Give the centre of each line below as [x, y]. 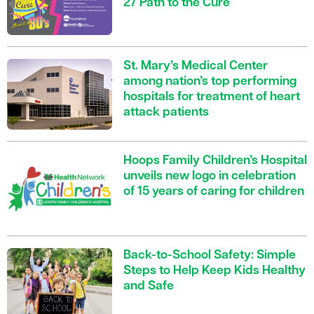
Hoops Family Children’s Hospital [215, 161]
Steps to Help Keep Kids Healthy [214, 271]
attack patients [166, 113]
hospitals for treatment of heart [212, 97]
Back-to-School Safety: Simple [210, 256]
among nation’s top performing [210, 82]
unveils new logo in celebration [210, 177]
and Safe [149, 287]
